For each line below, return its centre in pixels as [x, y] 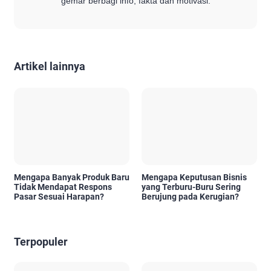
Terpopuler [41, 241]
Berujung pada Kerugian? [190, 196]
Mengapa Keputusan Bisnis [194, 177]
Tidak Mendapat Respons [63, 187]
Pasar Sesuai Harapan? [59, 196]
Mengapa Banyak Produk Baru [72, 177]
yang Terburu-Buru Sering [191, 187]
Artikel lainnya [50, 67]
